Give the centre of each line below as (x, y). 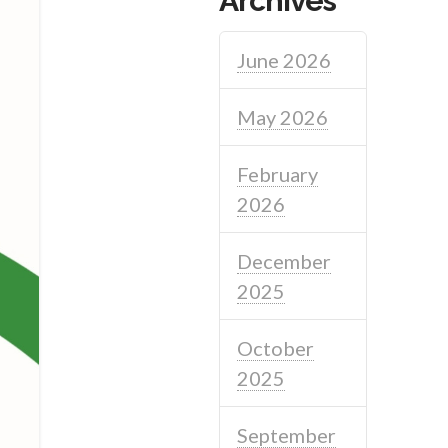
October (276, 347)
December (284, 260)
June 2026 (284, 59)
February (278, 173)
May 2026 (283, 116)
